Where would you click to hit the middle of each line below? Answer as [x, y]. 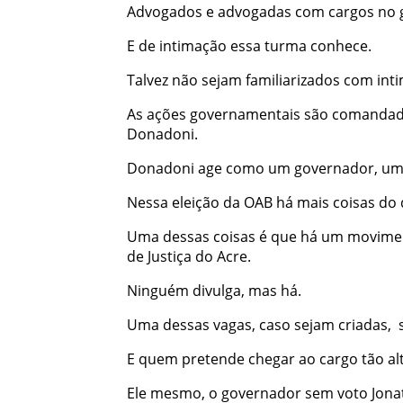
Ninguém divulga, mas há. [214, 290]
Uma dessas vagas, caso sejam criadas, [259, 324]
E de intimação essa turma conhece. [249, 45]
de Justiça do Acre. [188, 256]
